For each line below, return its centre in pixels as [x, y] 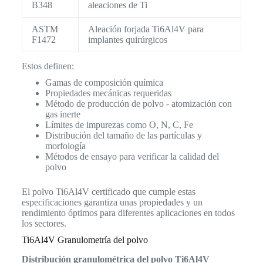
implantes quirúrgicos [127, 40]
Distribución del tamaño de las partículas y [123, 136]
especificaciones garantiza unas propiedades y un [112, 203]
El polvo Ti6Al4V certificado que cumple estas [108, 192]
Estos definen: [48, 66]
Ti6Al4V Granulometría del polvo [85, 240]
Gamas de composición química [104, 83]
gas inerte [63, 114]
